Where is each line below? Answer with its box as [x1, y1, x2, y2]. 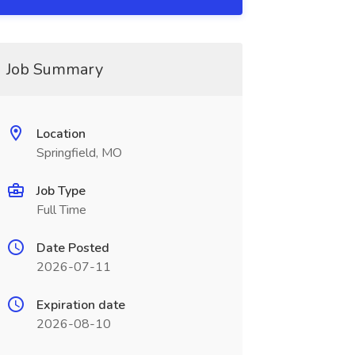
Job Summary [6, 59, 103, 80]
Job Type [36, 182, 86, 200]
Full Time [36, 201, 86, 219]
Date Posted [36, 239, 109, 257]
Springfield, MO [36, 144, 122, 162]
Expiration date [36, 296, 125, 314]
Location [36, 125, 86, 143]
